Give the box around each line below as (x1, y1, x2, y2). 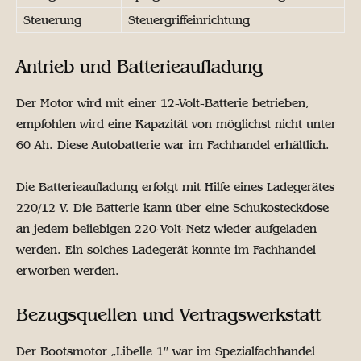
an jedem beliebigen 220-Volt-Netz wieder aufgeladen (16, 222, 317, 237)
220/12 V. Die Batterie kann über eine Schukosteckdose (16, 201, 329, 216)
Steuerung (23, 13, 81, 28)
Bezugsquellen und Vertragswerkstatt (16, 304, 321, 326)
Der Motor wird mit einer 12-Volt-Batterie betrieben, (16, 96, 309, 111)
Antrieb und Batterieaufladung (16, 56, 263, 78)
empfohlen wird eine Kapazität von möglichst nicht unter (16, 117, 336, 132)
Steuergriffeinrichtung (128, 13, 250, 28)
